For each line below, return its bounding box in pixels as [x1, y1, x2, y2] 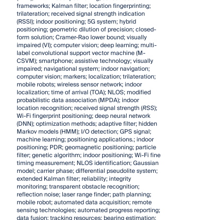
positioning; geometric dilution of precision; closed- [16, 24, 156, 35]
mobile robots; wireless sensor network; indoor [16, 79, 142, 90]
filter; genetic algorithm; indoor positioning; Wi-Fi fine [16, 150, 161, 161]
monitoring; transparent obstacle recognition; [16, 181, 139, 192]
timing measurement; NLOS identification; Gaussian [16, 158, 159, 168]
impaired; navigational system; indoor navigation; [16, 63, 150, 74]
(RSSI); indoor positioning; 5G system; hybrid [16, 16, 136, 27]
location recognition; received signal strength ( [16, 103, 142, 113]
